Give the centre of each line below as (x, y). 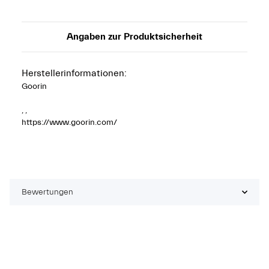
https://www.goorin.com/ (69, 122)
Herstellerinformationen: (74, 73)
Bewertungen (47, 192)
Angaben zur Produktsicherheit (134, 36)
